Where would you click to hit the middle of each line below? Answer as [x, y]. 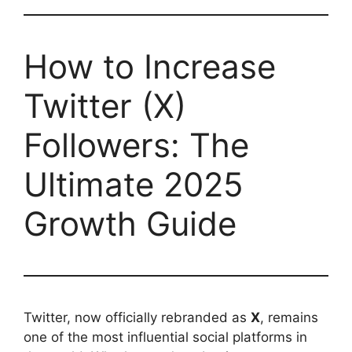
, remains [289, 317]
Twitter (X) [105, 105]
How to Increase [150, 66]
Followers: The [136, 145]
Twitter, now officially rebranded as [137, 317]
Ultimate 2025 [134, 184]
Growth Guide [130, 223]
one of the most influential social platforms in [165, 337]
